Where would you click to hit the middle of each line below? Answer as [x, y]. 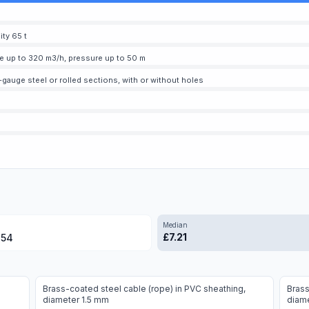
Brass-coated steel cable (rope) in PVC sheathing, [144, 289]
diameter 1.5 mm [76, 300]
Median [175, 225]
